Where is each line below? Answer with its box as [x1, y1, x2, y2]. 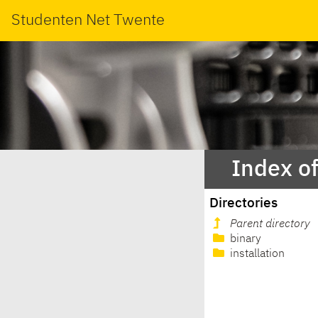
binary [227, 234, 261, 246]
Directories [209, 196, 278, 210]
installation [227, 248, 285, 261]
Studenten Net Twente [11, 12, 165, 28]
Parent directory [230, 219, 310, 231]
